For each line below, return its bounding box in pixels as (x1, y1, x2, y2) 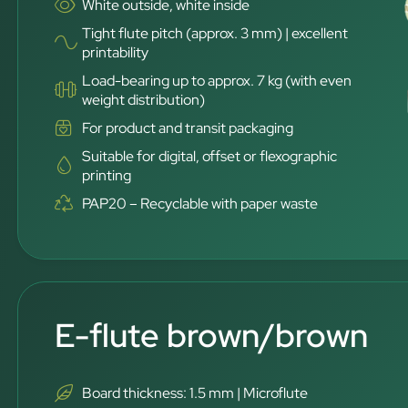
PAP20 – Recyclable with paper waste (82, 194, 319, 213)
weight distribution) (82, 90, 206, 109)
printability (82, 43, 149, 62)
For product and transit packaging (82, 118, 294, 138)
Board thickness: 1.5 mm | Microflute (82, 383, 309, 403)
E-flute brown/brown (55, 313, 369, 357)
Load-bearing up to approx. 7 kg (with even (82, 71, 352, 90)
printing (82, 166, 132, 185)
